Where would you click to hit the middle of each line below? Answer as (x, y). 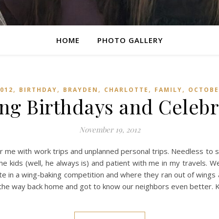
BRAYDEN (80, 90)
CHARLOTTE (126, 90)
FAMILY (168, 90)
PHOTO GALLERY (130, 40)
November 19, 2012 (109, 130)
